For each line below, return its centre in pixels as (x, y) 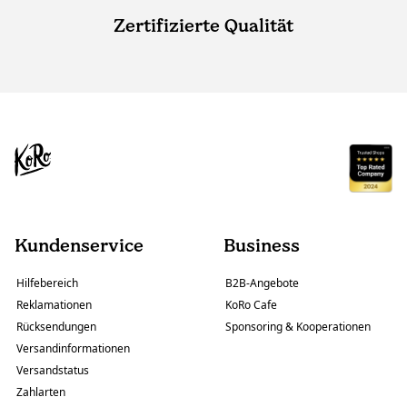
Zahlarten (41, 392)
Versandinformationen (73, 349)
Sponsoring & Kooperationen (298, 327)
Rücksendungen (56, 327)
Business (262, 246)
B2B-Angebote (262, 283)
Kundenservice (79, 246)
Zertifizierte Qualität (203, 25)
